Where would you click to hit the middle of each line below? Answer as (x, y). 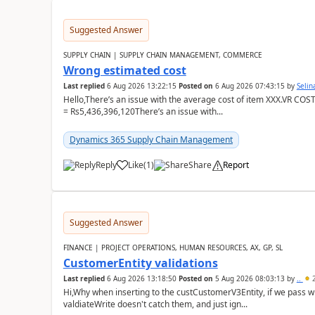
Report (236, 165)
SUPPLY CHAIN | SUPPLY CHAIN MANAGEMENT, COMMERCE (162, 55)
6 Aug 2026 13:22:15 (141, 86)
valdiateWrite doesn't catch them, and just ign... (155, 304)
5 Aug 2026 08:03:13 (250, 278)
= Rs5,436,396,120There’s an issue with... (143, 111)
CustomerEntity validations (140, 263)
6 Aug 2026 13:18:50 (141, 278)
